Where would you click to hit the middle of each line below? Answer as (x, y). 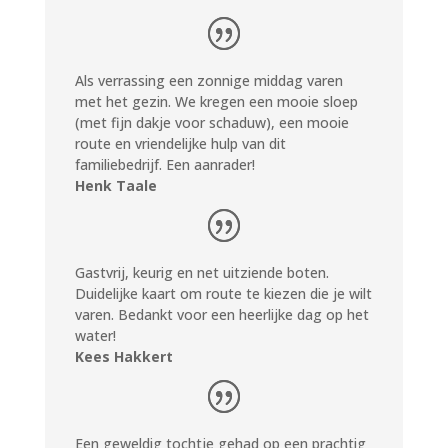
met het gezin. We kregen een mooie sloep (216, 101)
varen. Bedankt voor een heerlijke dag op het (221, 314)
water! (95, 335)
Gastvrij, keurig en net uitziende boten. (201, 272)
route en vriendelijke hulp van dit (180, 143)
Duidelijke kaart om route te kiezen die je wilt (223, 293)
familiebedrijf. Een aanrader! (164, 164)
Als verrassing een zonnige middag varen (208, 80)
